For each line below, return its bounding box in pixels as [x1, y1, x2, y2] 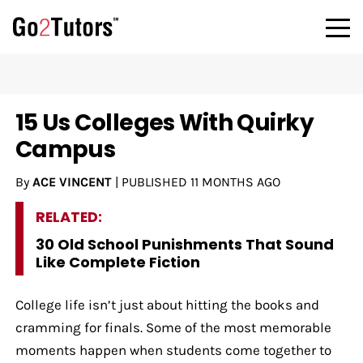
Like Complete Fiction [35, 251, 200, 272]
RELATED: [35, 206, 102, 227]
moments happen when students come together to [15, 341, 331, 358]
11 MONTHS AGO [190, 173, 280, 190]
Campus [15, 133, 116, 165]
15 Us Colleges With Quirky [15, 106, 314, 139]
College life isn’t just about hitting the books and [15, 296, 319, 313]
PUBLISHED [121, 173, 190, 190]
